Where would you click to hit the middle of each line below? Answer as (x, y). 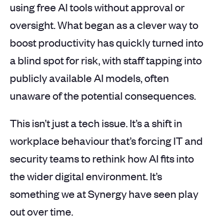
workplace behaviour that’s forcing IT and (106, 141)
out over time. (41, 211)
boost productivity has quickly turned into (107, 42)
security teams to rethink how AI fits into (102, 158)
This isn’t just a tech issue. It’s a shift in (96, 123)
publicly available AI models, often (89, 78)
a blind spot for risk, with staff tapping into (106, 60)
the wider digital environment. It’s (86, 176)
